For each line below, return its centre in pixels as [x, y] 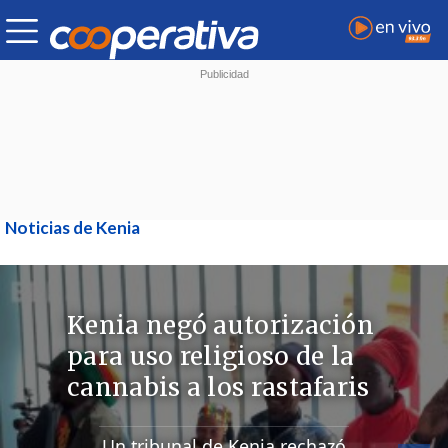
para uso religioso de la [211, 357]
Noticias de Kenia [72, 227]
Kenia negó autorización [221, 326]
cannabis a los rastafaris [218, 388]
